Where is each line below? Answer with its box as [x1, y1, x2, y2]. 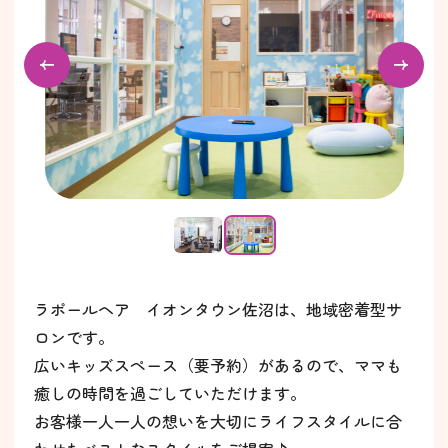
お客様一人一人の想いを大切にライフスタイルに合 [34, 409, 402, 434]
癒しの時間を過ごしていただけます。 [34, 381, 306, 406]
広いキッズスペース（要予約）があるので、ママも [34, 353, 402, 378]
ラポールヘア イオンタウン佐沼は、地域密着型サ [34, 297, 402, 322]
